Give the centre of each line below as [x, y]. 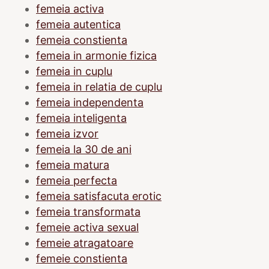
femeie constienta [82, 258]
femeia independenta [90, 102]
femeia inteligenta [81, 118]
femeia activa [70, 8]
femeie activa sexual [87, 227]
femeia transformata [88, 211]
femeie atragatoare [85, 243]
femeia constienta [82, 40]
